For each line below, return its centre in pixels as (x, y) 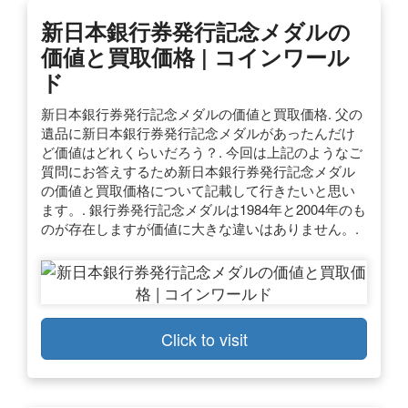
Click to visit (204, 338)
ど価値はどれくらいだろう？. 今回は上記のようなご (202, 151)
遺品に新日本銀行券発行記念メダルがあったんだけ (198, 132)
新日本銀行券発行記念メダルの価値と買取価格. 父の (202, 113)
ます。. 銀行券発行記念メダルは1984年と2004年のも (204, 209)
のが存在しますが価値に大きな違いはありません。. (200, 228)
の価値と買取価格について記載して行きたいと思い (198, 189)
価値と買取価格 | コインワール (195, 56)
